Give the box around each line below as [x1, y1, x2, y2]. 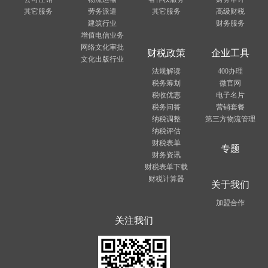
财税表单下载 [144, 162, 188, 171]
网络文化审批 [80, 42, 124, 51]
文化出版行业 [80, 54, 124, 63]
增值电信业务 [80, 31, 124, 39]
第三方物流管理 [205, 114, 255, 123]
